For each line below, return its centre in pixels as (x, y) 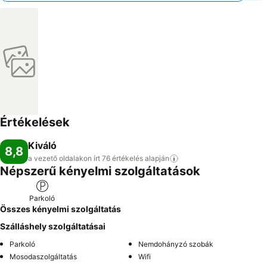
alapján (157, 158)
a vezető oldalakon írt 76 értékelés (86, 158)
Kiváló (42, 145)
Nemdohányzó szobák (176, 244)
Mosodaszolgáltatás (43, 257)
